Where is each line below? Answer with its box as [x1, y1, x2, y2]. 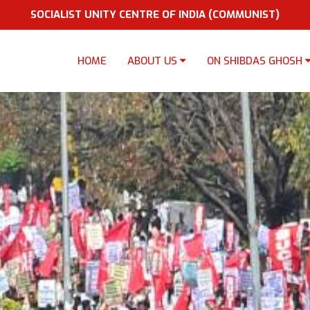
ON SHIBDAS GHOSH [207, 54, 305, 68]
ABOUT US [127, 54, 180, 68]
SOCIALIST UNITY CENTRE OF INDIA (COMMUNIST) [30, 8, 280, 21]
